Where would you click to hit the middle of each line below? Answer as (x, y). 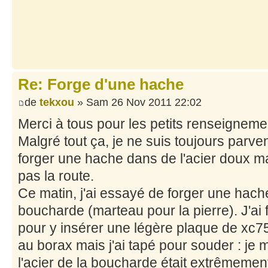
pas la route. (56, 176)
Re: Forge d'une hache (101, 85)
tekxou (57, 102)
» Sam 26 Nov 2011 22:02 (138, 102)
